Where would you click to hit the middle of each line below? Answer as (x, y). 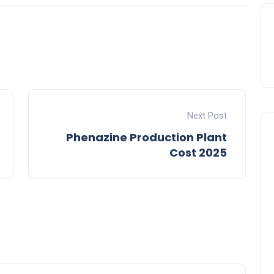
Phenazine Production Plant (146, 138)
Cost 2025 (198, 153)
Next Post (207, 116)
